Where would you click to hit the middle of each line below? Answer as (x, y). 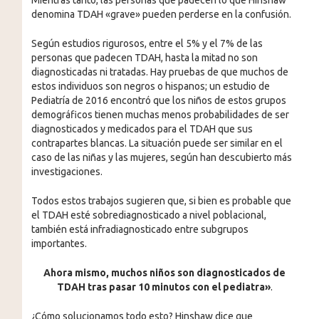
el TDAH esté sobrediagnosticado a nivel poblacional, (148, 215)
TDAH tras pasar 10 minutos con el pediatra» (163, 287)
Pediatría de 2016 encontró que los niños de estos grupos (158, 100)
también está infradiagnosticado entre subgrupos (140, 229)
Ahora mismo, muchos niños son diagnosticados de (165, 272)
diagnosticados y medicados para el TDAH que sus (142, 129)
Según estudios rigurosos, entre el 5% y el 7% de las (147, 43)
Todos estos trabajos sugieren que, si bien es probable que (161, 200)
